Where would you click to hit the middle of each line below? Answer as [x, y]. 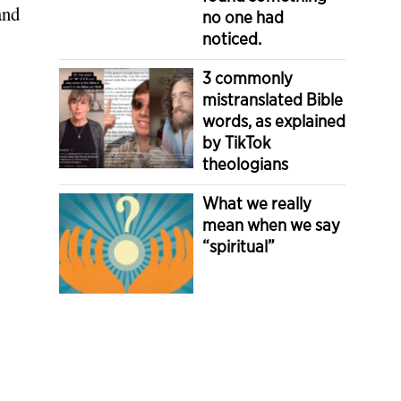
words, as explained [274, 121]
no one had [243, 17]
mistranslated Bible [273, 99]
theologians [245, 164]
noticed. [232, 38]
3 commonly [247, 78]
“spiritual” [239, 246]
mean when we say [271, 225]
